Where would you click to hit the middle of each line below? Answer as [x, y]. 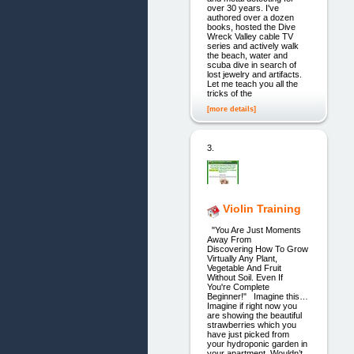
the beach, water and [247, 56]
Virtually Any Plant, [242, 259]
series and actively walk [252, 46]
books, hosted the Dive [251, 27]
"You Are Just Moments [254, 230]
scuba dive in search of [251, 65]
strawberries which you [251, 325]
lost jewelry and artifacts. [254, 75]
